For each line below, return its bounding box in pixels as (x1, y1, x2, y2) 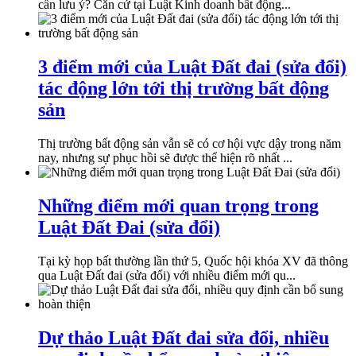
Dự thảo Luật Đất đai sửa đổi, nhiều (38, 327, 329, 348)
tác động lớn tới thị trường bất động (38, 77, 329, 99)
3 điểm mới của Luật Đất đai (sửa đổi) (38, 56, 346, 77)
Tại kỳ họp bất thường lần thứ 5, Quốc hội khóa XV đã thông (38, 253, 348, 268)
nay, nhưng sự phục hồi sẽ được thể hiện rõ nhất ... (38, 150, 292, 164)
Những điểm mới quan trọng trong (38, 195, 319, 216)
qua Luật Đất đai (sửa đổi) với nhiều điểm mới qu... (38, 268, 296, 282)
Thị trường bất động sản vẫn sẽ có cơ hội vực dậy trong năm (38, 136, 341, 150)
